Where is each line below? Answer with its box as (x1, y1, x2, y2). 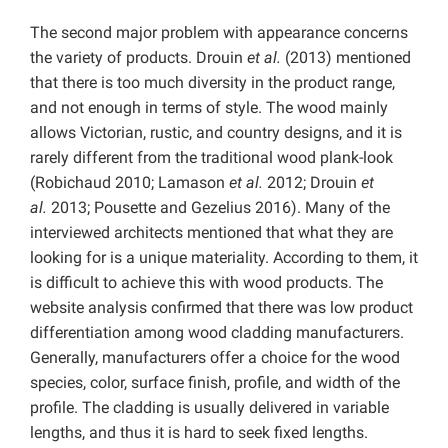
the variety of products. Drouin (30, 47, 247, 67)
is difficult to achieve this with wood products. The (30, 272, 383, 292)
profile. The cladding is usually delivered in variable (30, 397, 389, 417)
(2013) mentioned (285, 47, 411, 67)
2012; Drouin (267, 172, 361, 192)
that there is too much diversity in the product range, (30, 72, 395, 92)
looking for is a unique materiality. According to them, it (30, 247, 418, 267)
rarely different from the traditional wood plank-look (30, 147, 393, 167)
